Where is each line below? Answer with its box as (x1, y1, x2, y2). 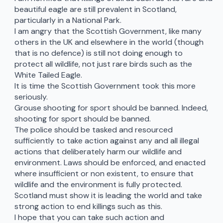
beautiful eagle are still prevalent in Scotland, (14, 4, 177, 15)
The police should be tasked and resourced (14, 124, 173, 135)
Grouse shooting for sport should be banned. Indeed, (14, 103, 208, 113)
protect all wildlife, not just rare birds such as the (14, 59, 192, 70)
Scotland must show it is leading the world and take (14, 190, 202, 201)
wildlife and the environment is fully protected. (14, 179, 182, 190)
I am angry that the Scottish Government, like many (14, 26, 202, 37)
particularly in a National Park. (14, 15, 121, 26)
